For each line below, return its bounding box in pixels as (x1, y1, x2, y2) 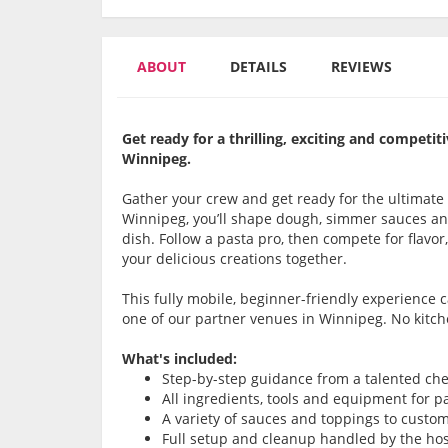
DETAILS (230, 57, 287, 77)
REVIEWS (331, 57, 392, 77)
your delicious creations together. (122, 249, 347, 269)
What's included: (122, 349, 237, 369)
